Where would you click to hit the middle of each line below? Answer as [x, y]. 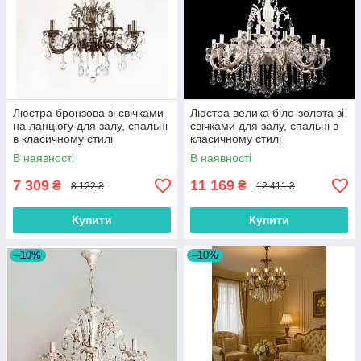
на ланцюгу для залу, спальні [90, 126]
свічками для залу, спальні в [264, 126]
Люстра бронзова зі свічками [88, 113]
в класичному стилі [63, 139]
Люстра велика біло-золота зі [267, 113]
